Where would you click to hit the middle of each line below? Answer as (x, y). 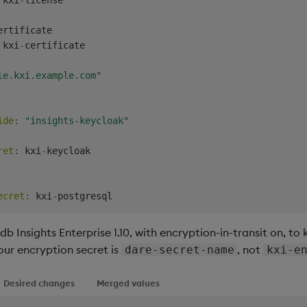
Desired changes (39, 283)
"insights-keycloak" (77, 120)
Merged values (128, 283)
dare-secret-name (179, 249)
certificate (55, 45)
